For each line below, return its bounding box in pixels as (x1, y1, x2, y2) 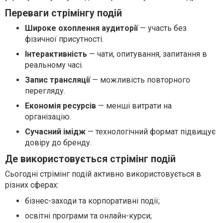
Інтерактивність (25, 49, 87, 59)
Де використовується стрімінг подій (5, 153, 176, 165)
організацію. (25, 111, 71, 121)
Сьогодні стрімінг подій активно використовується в (5, 169, 201, 179)
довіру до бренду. (25, 137, 92, 147)
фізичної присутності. (25, 34, 104, 44)
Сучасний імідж (25, 126, 86, 136)
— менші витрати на (96, 101, 172, 111)
